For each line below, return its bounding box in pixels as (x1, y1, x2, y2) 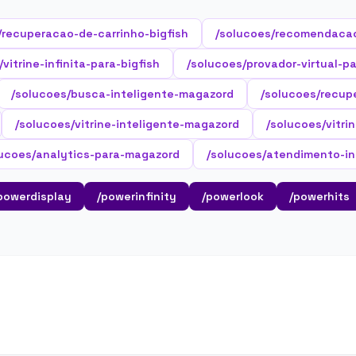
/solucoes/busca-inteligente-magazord (11, 87, 234, 101)
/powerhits (289, 189, 350, 203)
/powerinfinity (97, 189, 176, 203)
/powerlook (202, 189, 264, 203)
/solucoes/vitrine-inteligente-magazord (15, 117, 239, 131)
